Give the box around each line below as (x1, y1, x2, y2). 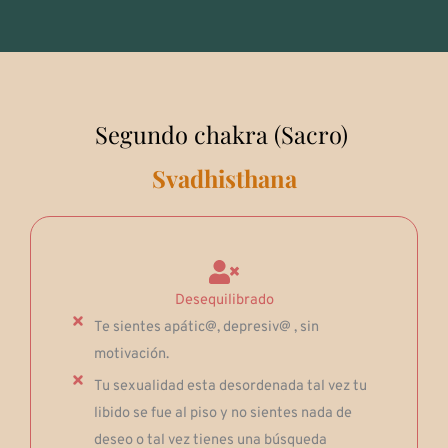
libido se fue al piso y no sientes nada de (93, 404, 352, 424)
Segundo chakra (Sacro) (94, 117, 348, 150)
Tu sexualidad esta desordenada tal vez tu (93, 377, 367, 397)
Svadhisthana (151, 161, 297, 194)
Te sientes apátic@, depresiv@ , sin (93, 318, 319, 338)
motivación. (93, 345, 169, 365)
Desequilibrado (174, 291, 274, 311)
